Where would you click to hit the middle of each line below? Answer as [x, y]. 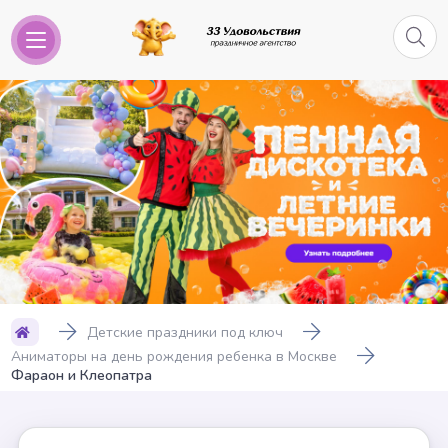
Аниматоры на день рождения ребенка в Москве [174, 356]
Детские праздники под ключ [185, 332]
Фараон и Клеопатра [82, 375]
